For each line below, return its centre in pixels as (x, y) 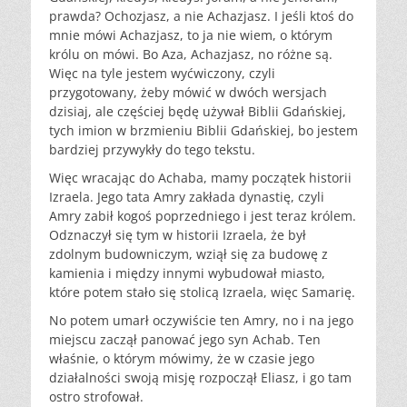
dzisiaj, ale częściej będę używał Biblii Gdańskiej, (198, 112)
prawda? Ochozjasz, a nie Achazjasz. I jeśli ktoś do (201, 16)
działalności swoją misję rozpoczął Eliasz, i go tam (200, 378)
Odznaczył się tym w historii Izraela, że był (178, 235)
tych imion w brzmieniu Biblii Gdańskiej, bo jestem (203, 131)
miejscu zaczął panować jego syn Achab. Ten (185, 340)
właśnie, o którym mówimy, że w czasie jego (182, 359)
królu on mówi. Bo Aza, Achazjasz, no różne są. (191, 55)
